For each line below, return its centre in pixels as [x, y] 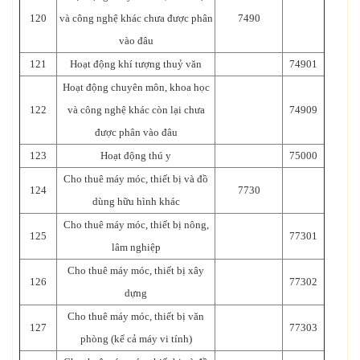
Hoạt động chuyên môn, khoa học [136, 87]
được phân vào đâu [136, 132]
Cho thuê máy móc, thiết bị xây [136, 270]
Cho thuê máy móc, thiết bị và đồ [136, 178]
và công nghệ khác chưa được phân [136, 18]
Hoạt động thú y [136, 155]
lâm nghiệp [136, 247]
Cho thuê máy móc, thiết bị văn [136, 316]
